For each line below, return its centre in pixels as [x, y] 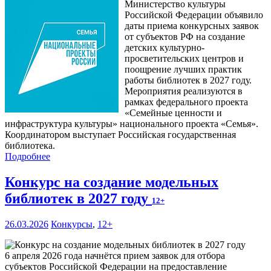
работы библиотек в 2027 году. [188, 80]
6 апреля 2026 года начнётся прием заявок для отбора [115, 256]
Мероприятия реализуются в [184, 91]
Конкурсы [72, 224]
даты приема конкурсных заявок [192, 26]
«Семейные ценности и [173, 113]
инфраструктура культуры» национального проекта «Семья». [132, 124]
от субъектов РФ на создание [185, 37]
